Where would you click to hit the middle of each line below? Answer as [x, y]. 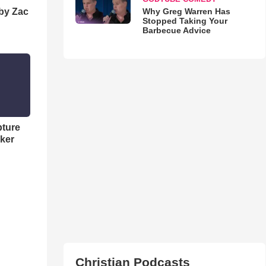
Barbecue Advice [176, 31]
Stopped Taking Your [185, 21]
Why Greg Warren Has [186, 12]
